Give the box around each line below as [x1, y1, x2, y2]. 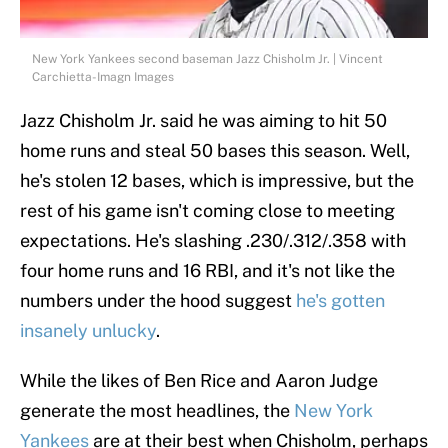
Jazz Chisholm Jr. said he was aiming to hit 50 [20, 110, 387, 132]
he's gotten [292, 290, 385, 312]
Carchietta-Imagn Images [32, 70, 174, 85]
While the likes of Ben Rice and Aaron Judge [20, 370, 378, 392]
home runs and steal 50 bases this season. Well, [20, 140, 410, 162]
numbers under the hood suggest [20, 290, 292, 312]
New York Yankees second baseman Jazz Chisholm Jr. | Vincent [32, 52, 383, 67]
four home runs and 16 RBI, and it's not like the [20, 260, 395, 282]
